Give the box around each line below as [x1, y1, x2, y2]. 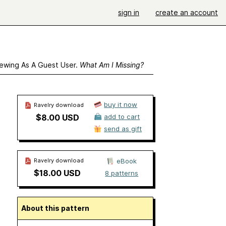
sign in [118, 8, 139, 17]
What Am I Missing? [79, 61, 144, 69]
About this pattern [26, 204, 89, 212]
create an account [155, 8, 218, 17]
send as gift [104, 125, 142, 133]
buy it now [104, 100, 138, 108]
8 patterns [105, 169, 139, 177]
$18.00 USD [34, 168, 81, 178]
